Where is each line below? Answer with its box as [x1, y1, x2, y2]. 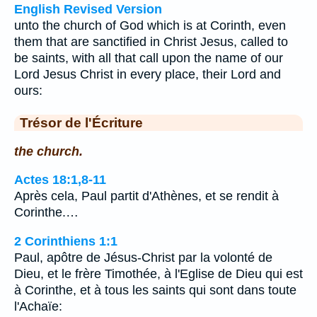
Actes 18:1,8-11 [14, 173, 106, 188]
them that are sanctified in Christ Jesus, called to [14, 35, 288, 49]
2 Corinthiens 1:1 [14, 234, 117, 248]
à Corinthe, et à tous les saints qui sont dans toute [14, 282, 296, 297]
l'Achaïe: [14, 299, 62, 313]
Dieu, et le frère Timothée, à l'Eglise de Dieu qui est [14, 266, 303, 281]
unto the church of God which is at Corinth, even [14, 18, 286, 33]
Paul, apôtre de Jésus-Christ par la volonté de [14, 250, 272, 265]
